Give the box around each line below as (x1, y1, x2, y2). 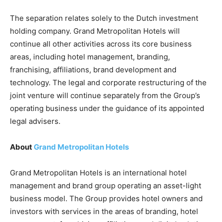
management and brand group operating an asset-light (10, 181, 201, 191)
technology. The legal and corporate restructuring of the (10, 78, 207, 88)
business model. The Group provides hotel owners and (10, 194, 203, 204)
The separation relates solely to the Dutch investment (10, 13, 198, 23)
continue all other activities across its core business (10, 39, 192, 49)
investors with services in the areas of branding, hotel (10, 207, 198, 217)
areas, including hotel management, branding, (10, 52, 170, 62)
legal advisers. (10, 116, 60, 126)
